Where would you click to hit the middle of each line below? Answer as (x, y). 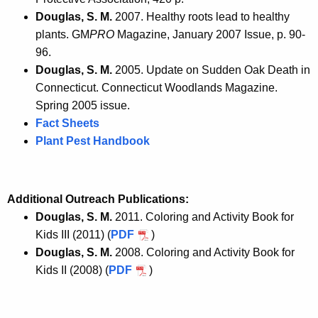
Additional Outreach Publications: (98, 199)
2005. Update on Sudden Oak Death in (211, 70)
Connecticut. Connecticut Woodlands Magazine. (157, 87)
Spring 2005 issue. (83, 105)
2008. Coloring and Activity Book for (203, 252)
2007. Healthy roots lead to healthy (201, 16)
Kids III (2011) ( (73, 234)
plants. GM (62, 34)
